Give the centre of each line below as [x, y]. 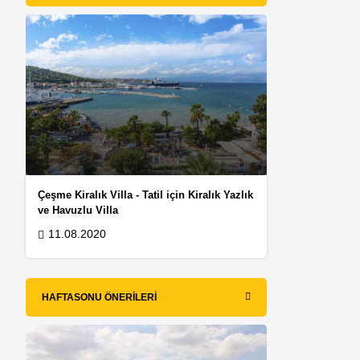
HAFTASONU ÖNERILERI [100, 298]
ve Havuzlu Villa [78, 211]
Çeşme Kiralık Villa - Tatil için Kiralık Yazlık [146, 195]
